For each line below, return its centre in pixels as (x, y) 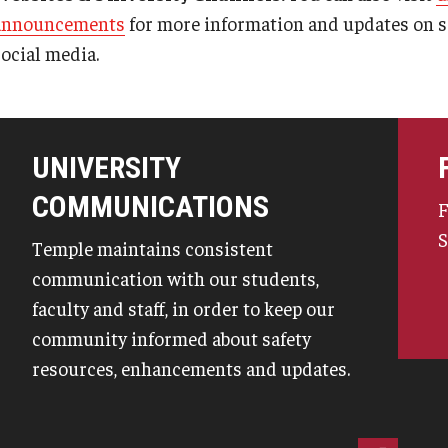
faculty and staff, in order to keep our (183, 308)
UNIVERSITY (106, 167)
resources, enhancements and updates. (191, 368)
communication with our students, (175, 278)
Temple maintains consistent (152, 248)
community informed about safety (171, 338)
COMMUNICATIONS (150, 206)
